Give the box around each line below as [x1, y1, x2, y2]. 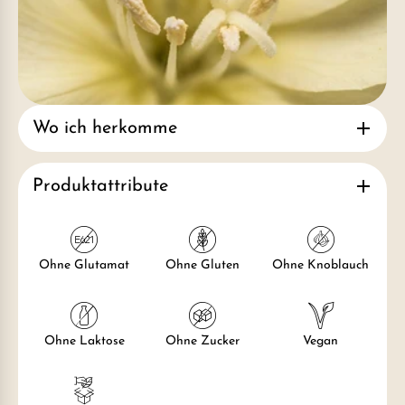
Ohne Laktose [43, 334, 125, 348]
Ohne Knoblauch [272, 259, 370, 273]
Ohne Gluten [165, 259, 240, 273]
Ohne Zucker [165, 334, 240, 348]
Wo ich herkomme [33, 119, 177, 138]
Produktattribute [33, 177, 168, 196]
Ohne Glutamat [39, 259, 130, 273]
